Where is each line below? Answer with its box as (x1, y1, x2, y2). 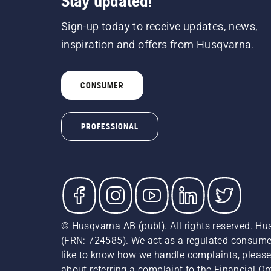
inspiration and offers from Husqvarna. (60, 38, 255, 51)
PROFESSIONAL (80, 121, 139, 131)
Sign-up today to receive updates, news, (60, 19, 258, 33)
